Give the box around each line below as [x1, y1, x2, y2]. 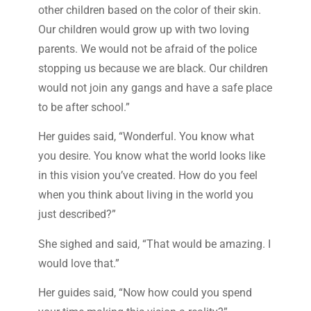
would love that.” [37, 256, 119, 270]
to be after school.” [37, 100, 130, 114]
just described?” [37, 208, 116, 221]
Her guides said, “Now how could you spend [37, 286, 252, 300]
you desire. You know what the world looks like [37, 149, 265, 163]
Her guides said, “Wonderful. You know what [37, 130, 254, 144]
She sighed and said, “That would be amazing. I [37, 237, 271, 251]
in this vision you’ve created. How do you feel [37, 169, 258, 183]
